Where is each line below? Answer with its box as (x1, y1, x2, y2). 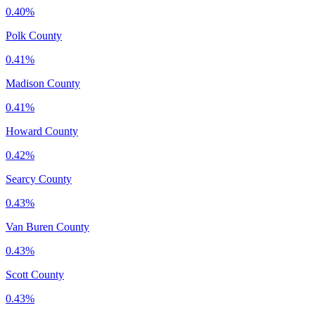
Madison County (6, 77, 80, 89)
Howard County (6, 124, 78, 137)
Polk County (6, 29, 62, 41)
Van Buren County (6, 220, 89, 233)
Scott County (6, 268, 64, 281)
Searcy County (6, 172, 72, 185)
